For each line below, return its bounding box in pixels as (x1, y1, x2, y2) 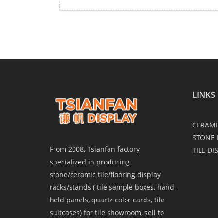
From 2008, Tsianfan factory (50, 145, 140, 154)
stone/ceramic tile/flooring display (50, 170, 161, 180)
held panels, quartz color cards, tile (50, 195, 164, 205)
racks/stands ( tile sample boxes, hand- (50, 182, 177, 192)
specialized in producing (50, 157, 130, 167)
